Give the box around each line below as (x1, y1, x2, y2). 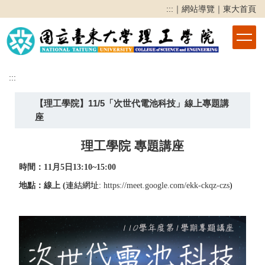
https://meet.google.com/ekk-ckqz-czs (104, 180, 230, 190)
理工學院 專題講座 (81, 138, 184, 153)
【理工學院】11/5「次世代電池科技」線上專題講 (34, 98, 229, 109)
